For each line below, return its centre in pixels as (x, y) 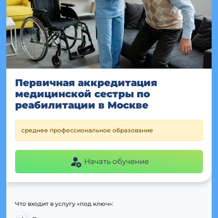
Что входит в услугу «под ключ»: (64, 203)
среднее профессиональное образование (87, 130)
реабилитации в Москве (82, 105)
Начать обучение (116, 161)
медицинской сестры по (82, 94)
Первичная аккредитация (86, 82)
